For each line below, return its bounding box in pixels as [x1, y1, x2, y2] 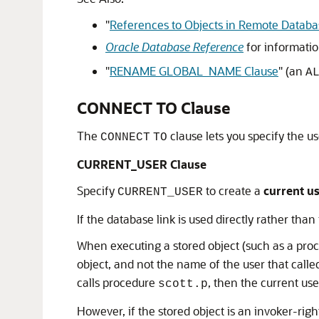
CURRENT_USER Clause [77, 157, 206, 172]
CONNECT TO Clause [77, 98, 230, 119]
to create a [203, 183, 263, 199]
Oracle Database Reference [105, 39, 244, 55]
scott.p [158, 278, 208, 291]
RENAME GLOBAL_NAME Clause [110, 63, 278, 79]
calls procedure [77, 275, 158, 291]
